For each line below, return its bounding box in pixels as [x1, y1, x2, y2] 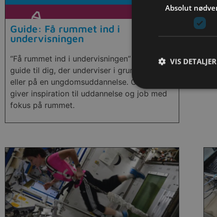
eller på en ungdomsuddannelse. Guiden [10, 77, 156, 87]
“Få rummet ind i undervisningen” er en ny [10, 53, 163, 63]
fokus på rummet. [10, 100, 75, 110]
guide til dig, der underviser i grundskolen [10, 65, 163, 75]
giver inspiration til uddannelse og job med [10, 88, 167, 98]
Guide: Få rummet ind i [10, 22, 120, 34]
